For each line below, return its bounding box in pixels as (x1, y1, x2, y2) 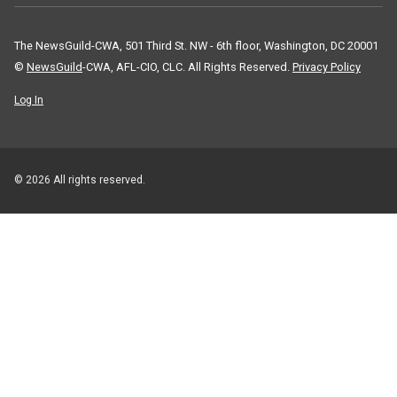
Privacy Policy (292, 59, 361, 74)
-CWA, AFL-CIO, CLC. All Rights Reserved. (82, 59, 292, 74)
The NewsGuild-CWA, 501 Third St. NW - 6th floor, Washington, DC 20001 (14, 38, 378, 52)
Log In (14, 93, 43, 106)
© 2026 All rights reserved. (14, 173, 145, 186)
